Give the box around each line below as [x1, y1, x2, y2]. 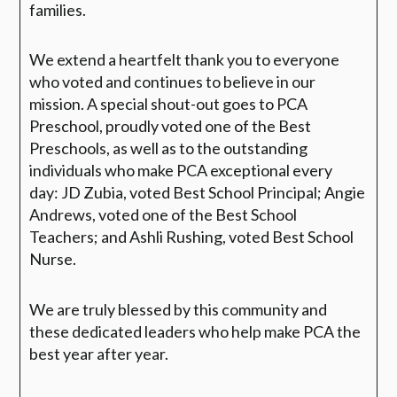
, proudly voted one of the [99, 116, 276, 136]
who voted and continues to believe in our [29, 72, 316, 92]
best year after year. [29, 343, 169, 363]
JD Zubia [61, 183, 124, 203]
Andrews [29, 205, 93, 225]
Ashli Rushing [129, 227, 223, 247]
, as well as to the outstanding [106, 138, 308, 159]
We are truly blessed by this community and [29, 299, 328, 319]
